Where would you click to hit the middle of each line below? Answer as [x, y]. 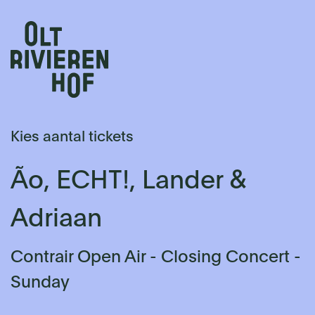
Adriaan [56, 220]
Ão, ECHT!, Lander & [129, 182]
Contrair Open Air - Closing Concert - [156, 258]
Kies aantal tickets [72, 138]
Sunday [40, 284]
